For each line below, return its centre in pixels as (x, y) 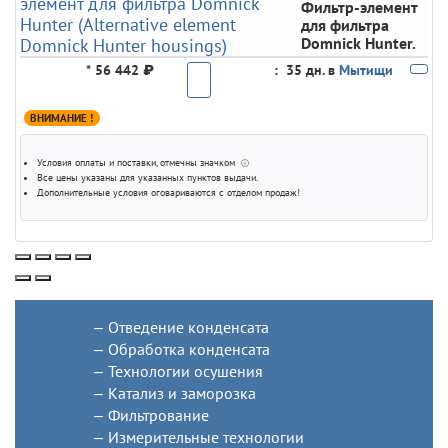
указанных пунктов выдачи (197, 177)
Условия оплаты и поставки (96, 162)
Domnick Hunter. (358, 43)
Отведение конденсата (188, 326)
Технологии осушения (185, 370)
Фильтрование (158, 414)
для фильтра (344, 25)
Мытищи (366, 70)
